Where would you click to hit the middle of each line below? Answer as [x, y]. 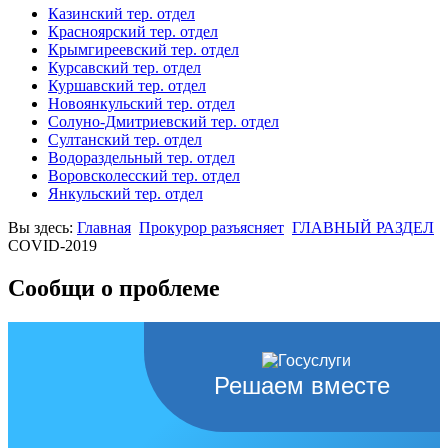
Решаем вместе [302, 386]
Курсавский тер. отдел [124, 68]
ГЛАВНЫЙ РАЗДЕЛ [363, 228]
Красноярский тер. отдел [133, 32]
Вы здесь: [42, 228]
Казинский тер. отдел [121, 14]
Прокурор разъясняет [211, 228]
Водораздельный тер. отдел [141, 158]
